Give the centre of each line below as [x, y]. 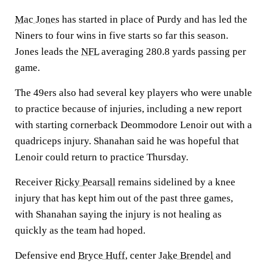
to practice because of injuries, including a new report [128, 109]
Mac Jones [37, 19]
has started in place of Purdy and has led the [153, 19]
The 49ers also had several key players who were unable [133, 93]
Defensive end [46, 255]
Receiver [35, 182]
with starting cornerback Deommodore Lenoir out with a [133, 125]
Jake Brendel [186, 255]
